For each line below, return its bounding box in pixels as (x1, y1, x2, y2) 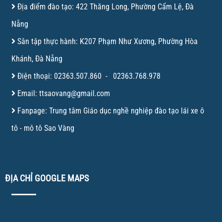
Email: (15, 89, 39, 99)
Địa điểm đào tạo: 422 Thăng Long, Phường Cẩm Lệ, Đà (17, 2, 194, 12)
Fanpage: (15, 106, 49, 116)
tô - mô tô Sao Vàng (11, 123, 74, 133)
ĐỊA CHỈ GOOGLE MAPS (4, 173, 89, 184)
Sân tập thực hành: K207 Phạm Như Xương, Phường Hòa (17, 37, 198, 47)
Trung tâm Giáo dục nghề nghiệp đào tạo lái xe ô (49, 106, 204, 116)
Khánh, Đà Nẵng (11, 54, 62, 64)
